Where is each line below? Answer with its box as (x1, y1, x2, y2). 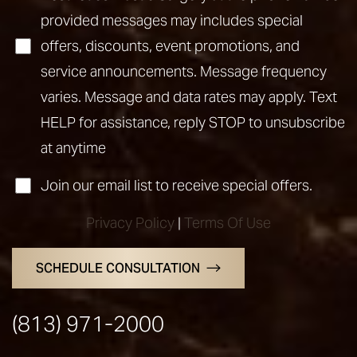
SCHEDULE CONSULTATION (36, 259, 200, 277)
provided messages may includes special (41, 10, 303, 29)
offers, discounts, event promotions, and (41, 36, 300, 55)
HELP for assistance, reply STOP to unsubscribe (41, 112, 345, 131)
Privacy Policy (86, 213, 175, 232)
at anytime (41, 138, 106, 157)
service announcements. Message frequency (41, 61, 327, 80)
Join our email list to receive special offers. (41, 175, 312, 194)
